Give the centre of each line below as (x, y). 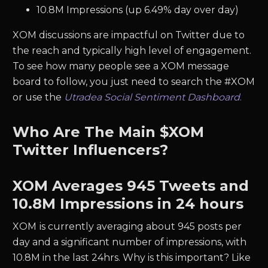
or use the (39, 97)
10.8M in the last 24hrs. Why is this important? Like (132, 258)
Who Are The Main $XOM (109, 132)
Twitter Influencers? (91, 150)
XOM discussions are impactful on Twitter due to (129, 35)
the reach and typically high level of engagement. (132, 51)
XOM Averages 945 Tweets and (131, 186)
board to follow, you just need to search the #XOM (134, 82)
